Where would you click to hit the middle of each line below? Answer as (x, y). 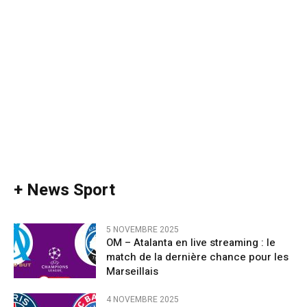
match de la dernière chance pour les (197, 257)
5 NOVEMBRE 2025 (143, 230)
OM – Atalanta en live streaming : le (191, 243)
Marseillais (132, 272)
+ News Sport (64, 191)
